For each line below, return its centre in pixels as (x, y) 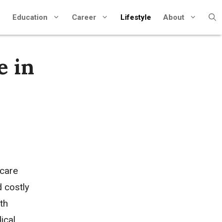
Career (84, 17)
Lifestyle (136, 17)
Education (30, 17)
